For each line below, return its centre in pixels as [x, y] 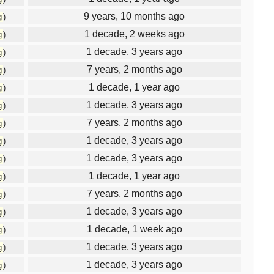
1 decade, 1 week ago [134, 229]
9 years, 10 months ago [134, 16]
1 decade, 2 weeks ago [134, 34]
